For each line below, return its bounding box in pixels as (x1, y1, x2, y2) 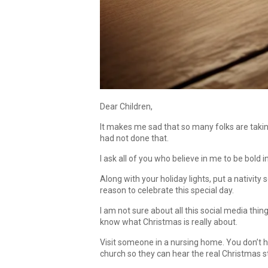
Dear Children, (100, 102, 153, 111)
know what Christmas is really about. (100, 217, 237, 227)
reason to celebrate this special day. (100, 185, 234, 195)
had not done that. (100, 133, 169, 143)
